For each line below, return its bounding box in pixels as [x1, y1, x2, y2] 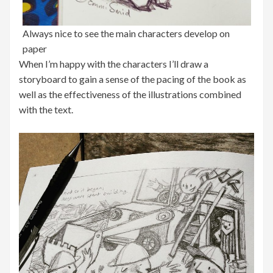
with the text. [19, 104, 73, 116]
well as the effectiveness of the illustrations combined [19, 88, 241, 101]
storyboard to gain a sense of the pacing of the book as [19, 73, 246, 85]
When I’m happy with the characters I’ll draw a [19, 58, 208, 70]
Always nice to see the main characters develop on [22, 27, 230, 40]
